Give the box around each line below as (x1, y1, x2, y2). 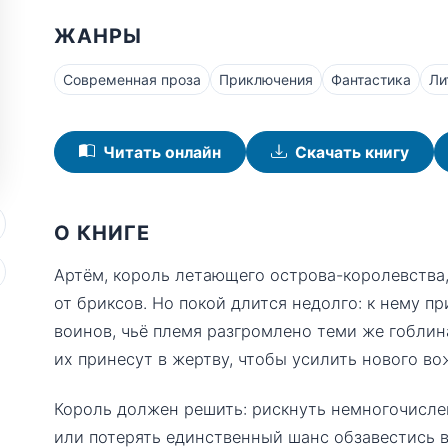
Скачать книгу (295, 142, 409, 162)
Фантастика (331, 71, 411, 88)
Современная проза (63, 71, 201, 88)
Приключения (219, 71, 313, 88)
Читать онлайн (103, 142, 221, 162)
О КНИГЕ (54, 221, 150, 245)
